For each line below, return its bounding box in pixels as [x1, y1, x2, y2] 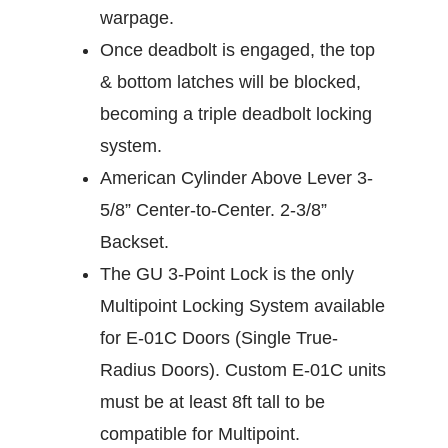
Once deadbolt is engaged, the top [100, 40, 375, 61]
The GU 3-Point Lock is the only [100, 264, 354, 285]
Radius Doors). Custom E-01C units [100, 360, 386, 381]
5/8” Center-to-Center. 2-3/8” [100, 200, 327, 221]
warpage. [100, 8, 174, 29]
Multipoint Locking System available [100, 296, 385, 317]
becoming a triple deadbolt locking [100, 104, 372, 125]
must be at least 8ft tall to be [100, 392, 325, 413]
